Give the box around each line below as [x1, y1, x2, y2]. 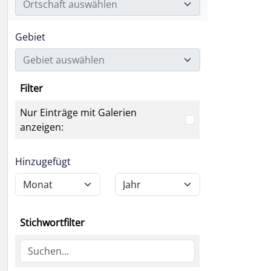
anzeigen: [20, 120, 64, 134]
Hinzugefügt [15, 155, 71, 168]
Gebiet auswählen [23, 53, 105, 67]
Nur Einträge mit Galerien [20, 106, 137, 119]
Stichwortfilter [20, 216, 85, 229]
